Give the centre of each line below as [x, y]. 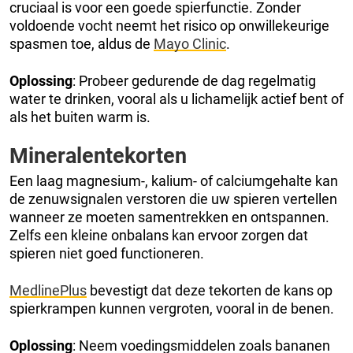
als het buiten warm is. [80, 117]
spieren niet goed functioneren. [107, 253]
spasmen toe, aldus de [82, 43]
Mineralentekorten [98, 156]
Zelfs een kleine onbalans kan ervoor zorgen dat [159, 235]
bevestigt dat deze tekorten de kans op [210, 290]
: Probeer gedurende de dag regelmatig [194, 80]
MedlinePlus [48, 290]
